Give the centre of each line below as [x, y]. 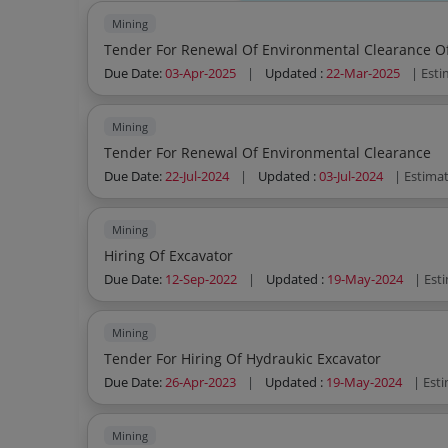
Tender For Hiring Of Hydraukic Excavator [243, 358]
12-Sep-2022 [201, 279]
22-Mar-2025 [363, 73]
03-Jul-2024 [351, 176]
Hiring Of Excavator [169, 255]
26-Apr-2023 [201, 382]
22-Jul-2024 [197, 176]
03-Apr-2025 [201, 73]
